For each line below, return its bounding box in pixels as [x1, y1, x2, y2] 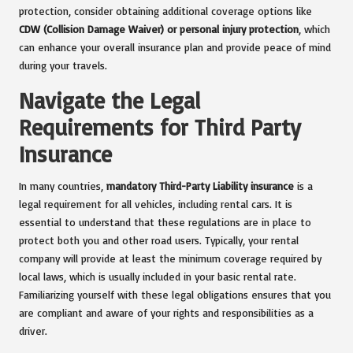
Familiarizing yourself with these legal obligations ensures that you [19, 287, 331, 301]
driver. [19, 323, 47, 337]
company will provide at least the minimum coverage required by [19, 251, 321, 265]
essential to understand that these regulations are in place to [19, 214, 311, 229]
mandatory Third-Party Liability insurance [106, 178, 294, 192]
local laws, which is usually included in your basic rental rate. [19, 269, 296, 283]
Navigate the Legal [19, 85, 200, 114]
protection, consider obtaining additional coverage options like [19, 3, 312, 17]
